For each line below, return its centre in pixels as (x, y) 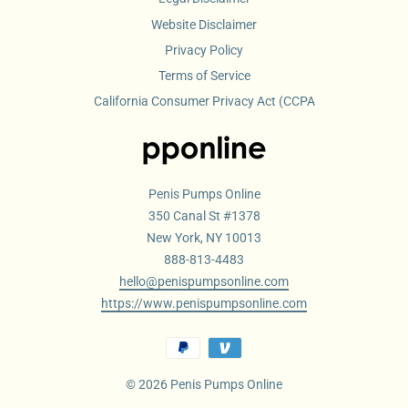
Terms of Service (204, 75)
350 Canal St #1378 (204, 216)
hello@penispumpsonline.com (204, 282)
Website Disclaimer (204, 24)
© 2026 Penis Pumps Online (204, 385)
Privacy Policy (204, 50)
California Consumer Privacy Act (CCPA (204, 101)
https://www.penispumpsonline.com (204, 304)
